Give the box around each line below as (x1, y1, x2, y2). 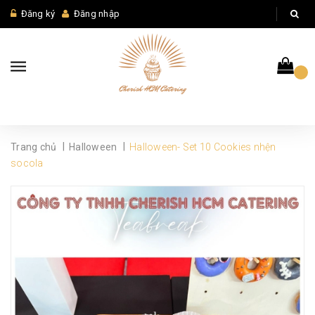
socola (11, 157, 44, 169)
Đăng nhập (73, 8, 120, 19)
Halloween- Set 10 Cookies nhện (129, 141, 276, 153)
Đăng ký (20, 8, 56, 19)
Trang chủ (11, 141, 57, 153)
